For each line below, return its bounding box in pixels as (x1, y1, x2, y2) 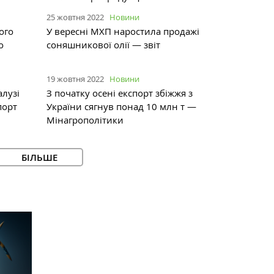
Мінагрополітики (46, 113, 124, 126)
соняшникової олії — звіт (46, 38, 160, 51)
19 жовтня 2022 (46, 73, 104, 84)
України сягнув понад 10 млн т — (46, 100, 196, 113)
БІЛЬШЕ (21, 150, 57, 164)
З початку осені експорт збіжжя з (46, 86, 193, 99)
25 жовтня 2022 (46, 11, 104, 23)
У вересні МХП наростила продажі (46, 24, 199, 37)
